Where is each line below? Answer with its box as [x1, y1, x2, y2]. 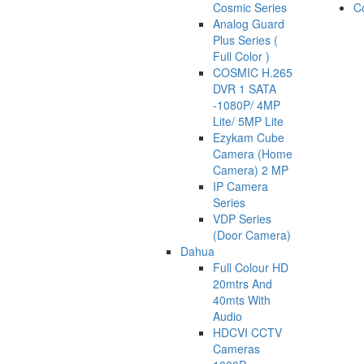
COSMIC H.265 [213, 63, 292, 80]
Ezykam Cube [213, 128, 284, 145]
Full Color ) [213, 47, 270, 64]
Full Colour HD [213, 258, 288, 275]
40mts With [213, 291, 271, 308]
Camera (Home [213, 145, 292, 162]
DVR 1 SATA [213, 80, 276, 97]
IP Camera [213, 177, 268, 194]
